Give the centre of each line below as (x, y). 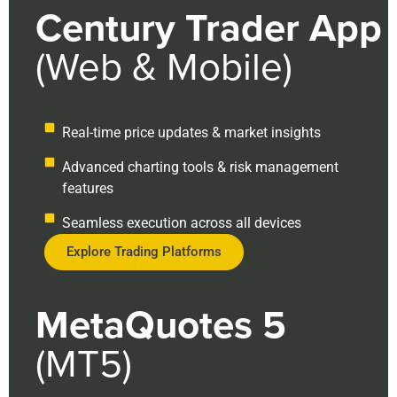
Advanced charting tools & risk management (200, 167)
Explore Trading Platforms (144, 251)
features (88, 188)
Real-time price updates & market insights (191, 132)
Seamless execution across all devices (182, 222)
